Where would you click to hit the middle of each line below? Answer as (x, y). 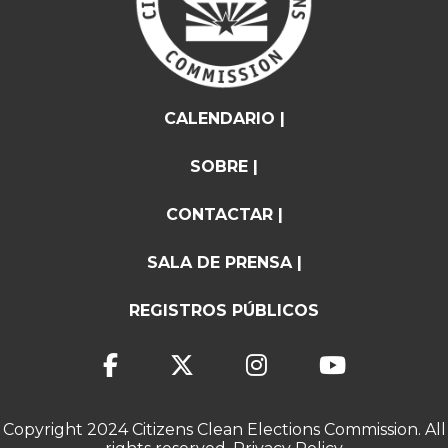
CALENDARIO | (224, 118)
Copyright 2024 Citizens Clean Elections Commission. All (224, 429)
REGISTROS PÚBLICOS (224, 310)
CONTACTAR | (224, 214)
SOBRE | (224, 166)
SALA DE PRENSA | (224, 262)
